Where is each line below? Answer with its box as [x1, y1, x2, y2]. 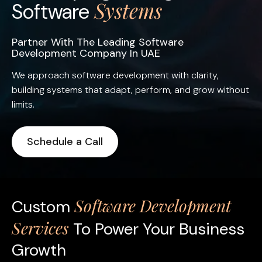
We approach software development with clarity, [12, 69, 219, 81]
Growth [12, 239, 66, 261]
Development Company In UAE [12, 46, 160, 60]
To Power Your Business [69, 218, 244, 240]
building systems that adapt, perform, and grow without [12, 84, 249, 96]
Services [12, 217, 69, 239]
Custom [12, 196, 74, 218]
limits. [12, 98, 35, 111]
